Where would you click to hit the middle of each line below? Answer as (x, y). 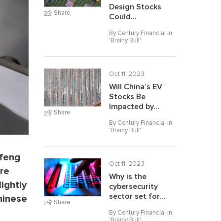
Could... (123, 17)
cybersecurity (133, 186)
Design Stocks (135, 7)
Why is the (128, 177)
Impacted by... (134, 107)
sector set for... (137, 196)
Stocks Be (127, 97)
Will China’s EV (135, 87)
